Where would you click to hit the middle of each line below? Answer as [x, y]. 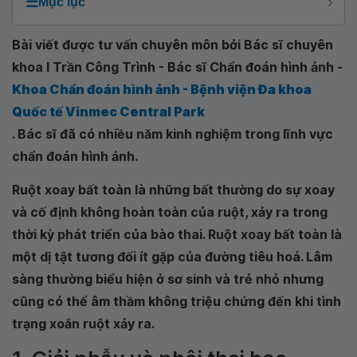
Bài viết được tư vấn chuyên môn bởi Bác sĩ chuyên [173, 45]
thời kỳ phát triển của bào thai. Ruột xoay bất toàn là [177, 234]
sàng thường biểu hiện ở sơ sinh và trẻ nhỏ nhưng [168, 279]
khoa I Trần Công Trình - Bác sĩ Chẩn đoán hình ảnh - [177, 67]
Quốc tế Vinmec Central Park [108, 112]
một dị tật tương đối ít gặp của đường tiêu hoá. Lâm [172, 257]
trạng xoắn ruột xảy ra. [83, 324]
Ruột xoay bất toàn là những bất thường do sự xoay [173, 190]
